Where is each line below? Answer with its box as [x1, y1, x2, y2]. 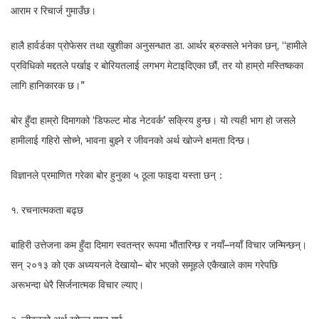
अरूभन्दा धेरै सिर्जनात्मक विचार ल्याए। [11, 278, 144, 291]
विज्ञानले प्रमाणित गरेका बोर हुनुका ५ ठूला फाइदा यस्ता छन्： [11, 168, 226, 182]
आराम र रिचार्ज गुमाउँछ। [11, 4, 96, 17]
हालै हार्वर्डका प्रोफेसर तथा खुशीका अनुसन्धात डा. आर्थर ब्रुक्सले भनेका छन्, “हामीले [11, 38, 307, 52]
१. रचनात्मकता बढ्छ [11, 203, 83, 216]
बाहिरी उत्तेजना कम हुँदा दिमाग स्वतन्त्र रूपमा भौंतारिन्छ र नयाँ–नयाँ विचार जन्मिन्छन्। [11, 238, 307, 251]
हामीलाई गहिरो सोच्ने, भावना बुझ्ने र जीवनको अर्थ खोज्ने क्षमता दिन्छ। [11, 133, 251, 147]
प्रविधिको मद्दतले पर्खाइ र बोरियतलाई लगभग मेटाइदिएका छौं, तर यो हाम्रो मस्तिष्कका [11, 58, 303, 72]
